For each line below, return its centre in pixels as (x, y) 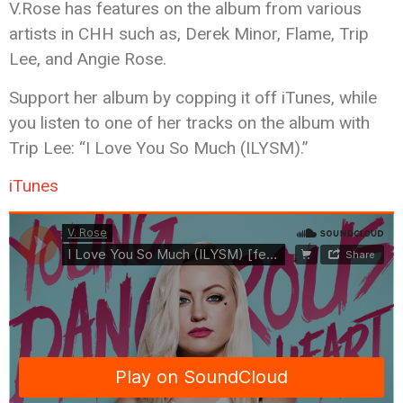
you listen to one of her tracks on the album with (189, 122)
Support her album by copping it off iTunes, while (193, 97)
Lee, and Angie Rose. (88, 59)
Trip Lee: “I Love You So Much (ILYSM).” (159, 148)
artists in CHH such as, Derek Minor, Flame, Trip (189, 34)
